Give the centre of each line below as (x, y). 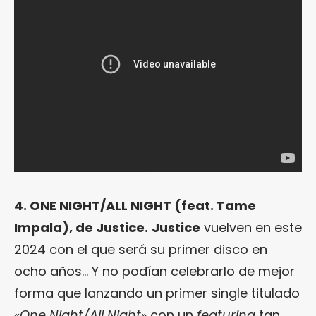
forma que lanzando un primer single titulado (157, 293)
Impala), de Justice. (81, 228)
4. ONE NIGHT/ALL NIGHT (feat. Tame (135, 206)
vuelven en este (251, 228)
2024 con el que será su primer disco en (141, 250)
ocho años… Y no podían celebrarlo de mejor (154, 272)
